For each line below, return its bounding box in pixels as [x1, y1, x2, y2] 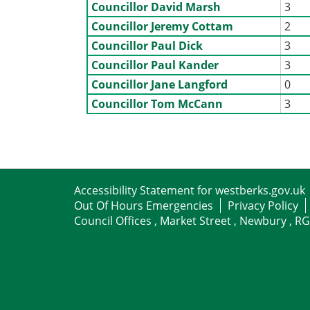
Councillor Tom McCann [91, 95, 224, 111]
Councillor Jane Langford [91, 76, 228, 92]
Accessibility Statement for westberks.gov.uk [74, 182, 305, 198]
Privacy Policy [228, 197, 298, 213]
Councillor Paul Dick [91, 37, 203, 53]
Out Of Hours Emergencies [74, 197, 213, 213]
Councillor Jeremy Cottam [91, 18, 234, 34]
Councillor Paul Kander [91, 57, 219, 73]
